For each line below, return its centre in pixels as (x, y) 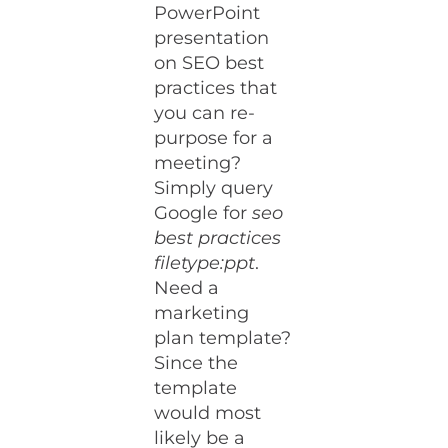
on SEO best (209, 63)
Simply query (214, 188)
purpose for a (214, 138)
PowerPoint (207, 13)
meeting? (198, 163)
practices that (216, 88)
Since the (196, 363)
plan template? (223, 338)
